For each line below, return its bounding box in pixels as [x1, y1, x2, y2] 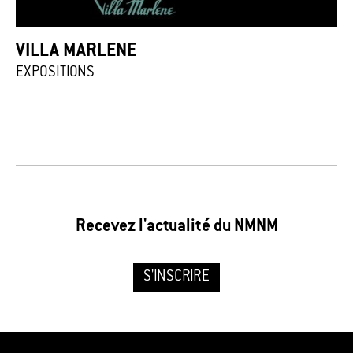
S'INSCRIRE [143, 270, 210, 285]
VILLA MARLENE [16, 43, 136, 61]
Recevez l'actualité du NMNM [75, 219, 278, 236]
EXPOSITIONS [16, 66, 95, 81]
